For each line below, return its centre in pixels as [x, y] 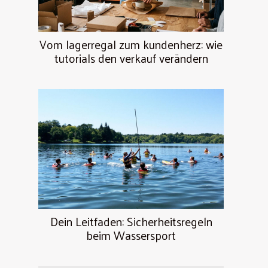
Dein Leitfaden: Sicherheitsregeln [131, 222]
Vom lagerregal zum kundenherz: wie [131, 45]
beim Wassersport [131, 235]
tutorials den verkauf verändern [131, 58]
